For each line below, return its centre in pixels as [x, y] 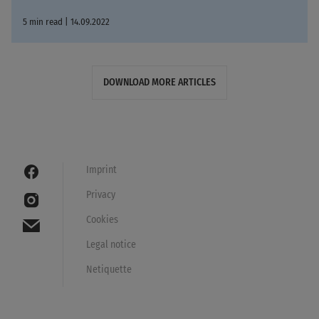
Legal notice [111, 245]
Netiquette [109, 270]
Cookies [102, 220]
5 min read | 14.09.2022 [66, 22]
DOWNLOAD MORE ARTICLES [159, 83]
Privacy [101, 195]
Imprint [101, 170]
